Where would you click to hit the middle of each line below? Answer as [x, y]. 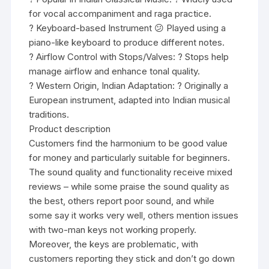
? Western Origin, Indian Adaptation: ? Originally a [129, 85]
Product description [70, 128]
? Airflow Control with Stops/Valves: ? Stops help [129, 56]
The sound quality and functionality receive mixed [131, 172]
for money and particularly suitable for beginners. [130, 157]
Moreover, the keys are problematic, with [114, 244]
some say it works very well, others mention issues [134, 215]
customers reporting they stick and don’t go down [132, 258]
